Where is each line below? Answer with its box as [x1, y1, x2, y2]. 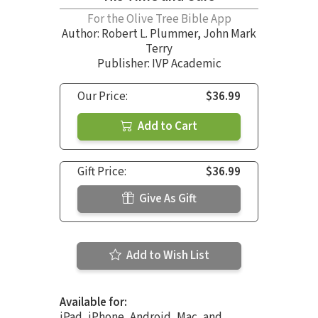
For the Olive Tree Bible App [87, 10, 231, 28]
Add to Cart [136, 117, 197, 135]
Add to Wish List [124, 246, 209, 264]
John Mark [203, 25, 256, 43]
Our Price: [77, 87, 128, 105]
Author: [62, 25, 102, 43]
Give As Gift [136, 190, 197, 207]
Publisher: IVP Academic [97, 55, 221, 72]
